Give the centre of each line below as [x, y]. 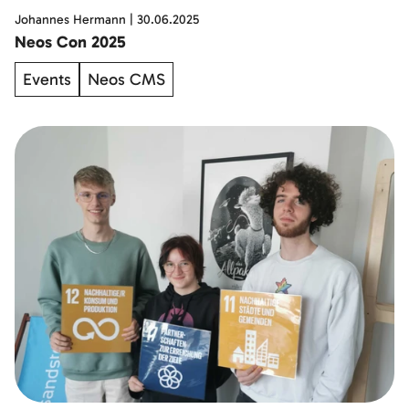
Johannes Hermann [70, 20]
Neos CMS [126, 80]
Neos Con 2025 [70, 42]
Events [47, 80]
